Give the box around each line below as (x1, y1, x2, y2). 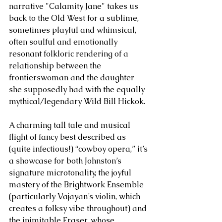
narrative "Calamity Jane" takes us (9, 1, 140, 12)
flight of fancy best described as (9, 132, 128, 143)
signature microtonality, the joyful (9, 167, 133, 178)
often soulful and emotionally (9, 37, 119, 48)
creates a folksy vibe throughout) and (9, 203, 149, 214)
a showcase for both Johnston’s (9, 156, 123, 166)
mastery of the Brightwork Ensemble (9, 179, 146, 190)
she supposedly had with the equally (9, 84, 147, 95)
